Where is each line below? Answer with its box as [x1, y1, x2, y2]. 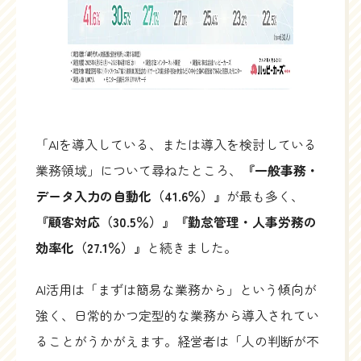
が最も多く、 [226, 186, 304, 206]
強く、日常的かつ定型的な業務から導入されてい [35, 305, 319, 326]
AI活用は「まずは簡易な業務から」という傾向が [35, 280, 317, 300]
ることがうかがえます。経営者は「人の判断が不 [35, 331, 319, 351]
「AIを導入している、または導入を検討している [35, 135, 317, 155]
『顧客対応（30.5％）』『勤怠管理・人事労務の [35, 212, 317, 232]
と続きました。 [147, 238, 237, 258]
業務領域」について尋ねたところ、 [35, 160, 242, 180]
